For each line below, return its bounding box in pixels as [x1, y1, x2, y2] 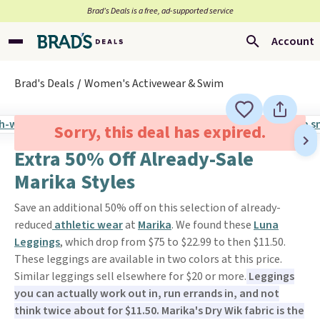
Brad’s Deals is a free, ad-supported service [86, 5, 234, 17]
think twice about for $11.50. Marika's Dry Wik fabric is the [14, 303, 304, 319]
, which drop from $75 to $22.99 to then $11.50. [60, 234, 286, 250]
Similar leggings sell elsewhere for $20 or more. [14, 269, 246, 284]
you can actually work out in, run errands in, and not [14, 286, 279, 301]
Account [271, 34, 314, 49]
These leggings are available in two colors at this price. [14, 251, 282, 267]
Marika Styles [14, 168, 135, 196]
